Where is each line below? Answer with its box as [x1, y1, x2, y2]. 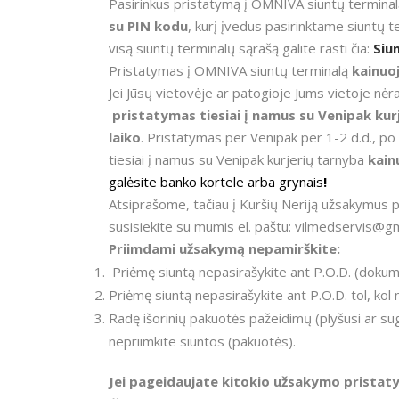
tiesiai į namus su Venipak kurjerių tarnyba [109, 151, 368, 168]
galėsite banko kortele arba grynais [109, 173, 323, 191]
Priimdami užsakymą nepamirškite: [109, 240, 340, 257]
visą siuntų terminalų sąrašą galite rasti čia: [109, 39, 373, 57]
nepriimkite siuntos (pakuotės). [109, 332, 296, 350]
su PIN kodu [109, 17, 188, 35]
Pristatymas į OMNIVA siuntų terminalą [109, 61, 352, 79]
